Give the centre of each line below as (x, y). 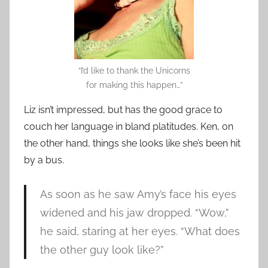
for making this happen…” (134, 85)
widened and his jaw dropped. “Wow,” (134, 212)
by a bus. (44, 160)
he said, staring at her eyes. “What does (140, 231)
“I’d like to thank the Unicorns (134, 70)
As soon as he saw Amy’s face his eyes (138, 194)
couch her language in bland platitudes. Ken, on (129, 126)
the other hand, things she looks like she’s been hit (132, 143)
